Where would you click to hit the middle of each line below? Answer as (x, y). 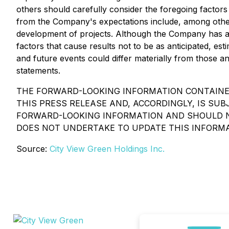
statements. (38, 71)
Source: (33, 149)
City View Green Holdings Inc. (107, 149)
